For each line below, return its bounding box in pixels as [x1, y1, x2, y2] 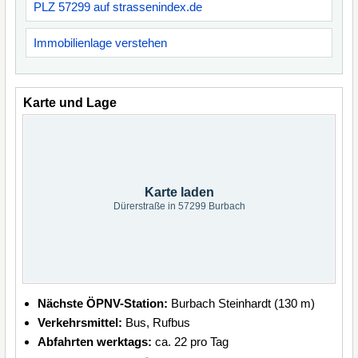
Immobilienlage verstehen [34, 36, 167, 50]
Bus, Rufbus [122, 316, 190, 329]
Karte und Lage [23, 96, 117, 109]
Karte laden [144, 185, 214, 199]
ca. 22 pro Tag [152, 335, 229, 348]
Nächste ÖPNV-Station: [38, 296, 168, 310]
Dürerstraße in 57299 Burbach [113, 201, 245, 212]
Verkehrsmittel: [38, 316, 122, 329]
